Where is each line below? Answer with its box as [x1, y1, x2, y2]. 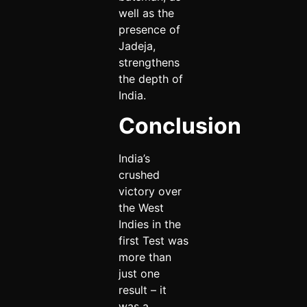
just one [118, 267, 160, 281]
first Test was [118, 234, 188, 248]
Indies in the [118, 217, 181, 232]
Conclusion [118, 112, 241, 140]
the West [118, 201, 164, 215]
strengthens [118, 56, 180, 70]
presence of [118, 23, 180, 37]
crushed [118, 168, 160, 182]
